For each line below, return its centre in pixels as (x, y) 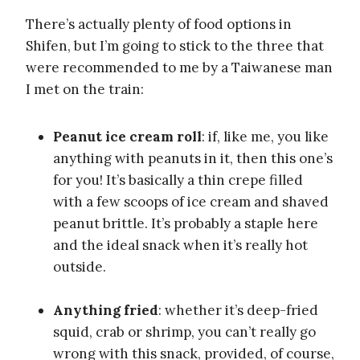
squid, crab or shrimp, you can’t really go (184, 332)
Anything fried (106, 311)
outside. (80, 267)
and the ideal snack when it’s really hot (180, 245)
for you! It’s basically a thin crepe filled (178, 180)
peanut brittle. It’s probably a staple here (186, 224)
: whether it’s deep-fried (238, 311)
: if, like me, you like (265, 137)
